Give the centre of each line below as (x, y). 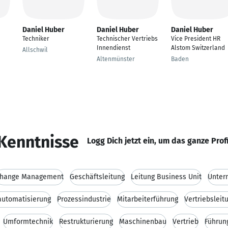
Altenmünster (116, 59)
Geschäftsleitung (97, 177)
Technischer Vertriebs (127, 39)
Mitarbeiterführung (148, 199)
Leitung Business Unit (166, 177)
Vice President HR (196, 39)
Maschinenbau (143, 222)
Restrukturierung (86, 222)
